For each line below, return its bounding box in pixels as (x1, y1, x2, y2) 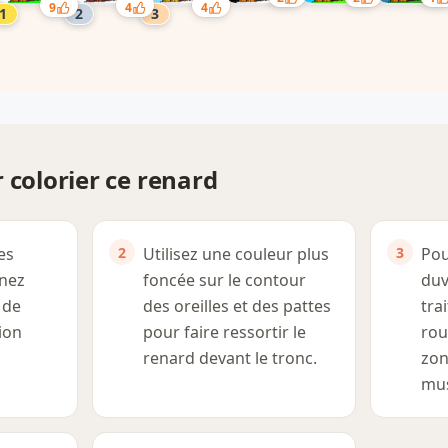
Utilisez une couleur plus (143, 243, 329, 266)
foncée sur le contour (143, 269, 306, 292)
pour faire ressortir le (143, 321, 306, 344)
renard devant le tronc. (143, 347, 317, 370)
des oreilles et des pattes (143, 295, 331, 318)
